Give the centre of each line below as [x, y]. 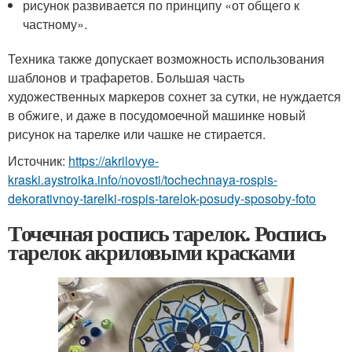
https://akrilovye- [114, 160]
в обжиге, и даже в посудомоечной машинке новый [157, 115]
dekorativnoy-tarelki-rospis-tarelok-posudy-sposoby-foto [162, 198]
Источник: [38, 160]
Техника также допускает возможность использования [166, 58]
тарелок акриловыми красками [151, 251]
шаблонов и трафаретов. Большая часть [126, 77]
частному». [55, 24]
